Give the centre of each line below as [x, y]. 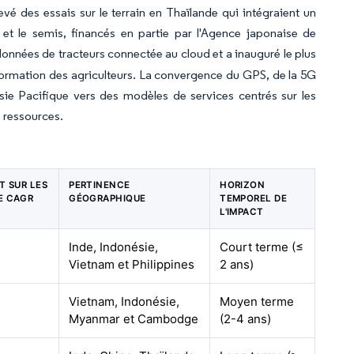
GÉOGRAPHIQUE [107, 198]
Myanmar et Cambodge [134, 319]
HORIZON [243, 185]
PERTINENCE [100, 185]
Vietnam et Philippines [132, 264]
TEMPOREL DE [254, 198]
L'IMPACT [242, 212]
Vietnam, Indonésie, [124, 301]
